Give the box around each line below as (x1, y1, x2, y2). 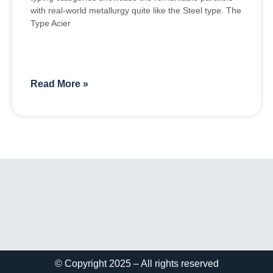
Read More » (30, 79, 88, 90)
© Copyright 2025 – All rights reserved (54, 258, 219, 269)
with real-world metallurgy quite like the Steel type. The (30, 5, 241, 16)
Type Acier (30, 18, 71, 29)
